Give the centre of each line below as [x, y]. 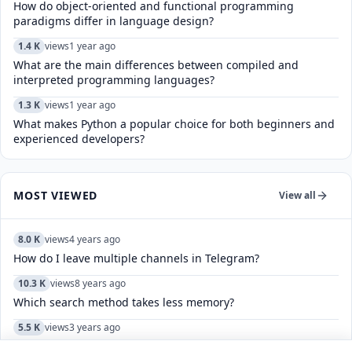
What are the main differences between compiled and [156, 64]
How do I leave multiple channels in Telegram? [136, 258]
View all [297, 195]
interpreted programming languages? [114, 79]
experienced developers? [79, 138]
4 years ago [95, 240]
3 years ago [95, 328]
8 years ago [100, 284]
